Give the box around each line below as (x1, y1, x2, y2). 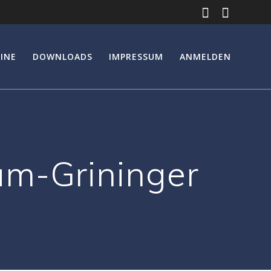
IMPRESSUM (109, 50, 164, 62)
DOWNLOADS (32, 50, 93, 62)
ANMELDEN (180, 50, 232, 62)
